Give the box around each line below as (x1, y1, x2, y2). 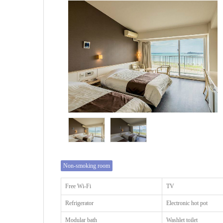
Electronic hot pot (166, 199, 208, 207)
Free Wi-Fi (65, 182, 92, 190)
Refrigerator (65, 199, 94, 207)
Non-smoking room (63, 162, 111, 169)
